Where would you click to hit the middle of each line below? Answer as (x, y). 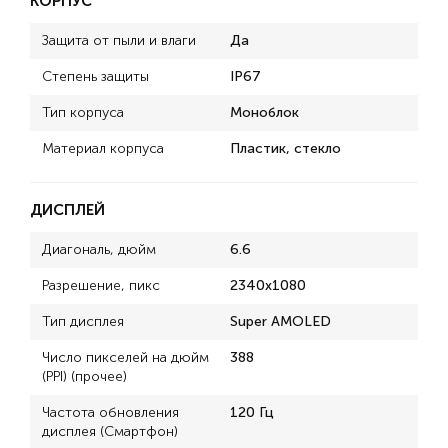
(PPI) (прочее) (84, 376)
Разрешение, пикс (101, 285)
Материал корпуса (103, 148)
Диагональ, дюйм (99, 249)
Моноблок (264, 112)
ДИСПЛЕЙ (67, 210)
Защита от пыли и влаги (119, 40)
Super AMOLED (280, 321)
